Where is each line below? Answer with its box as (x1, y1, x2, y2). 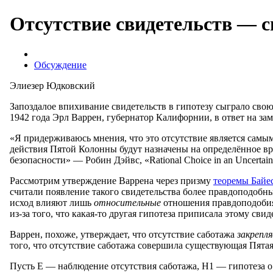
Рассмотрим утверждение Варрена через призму (10, 175, 213, 186)
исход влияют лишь (10, 197, 94, 208)
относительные (94, 197, 161, 208)
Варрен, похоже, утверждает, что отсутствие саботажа (10, 229, 237, 239)
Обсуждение (34, 59, 87, 70)
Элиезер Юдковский (10, 80, 95, 91)
